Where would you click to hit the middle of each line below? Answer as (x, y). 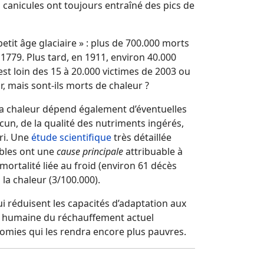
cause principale (91, 152)
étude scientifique (71, 138)
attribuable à (154, 152)
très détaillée (141, 138)
